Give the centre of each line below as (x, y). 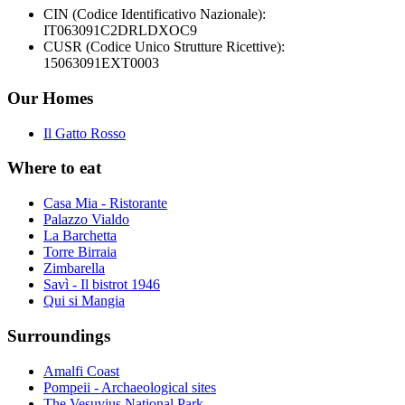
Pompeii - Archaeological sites (130, 387)
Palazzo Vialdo (86, 220)
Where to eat (54, 168)
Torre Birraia (80, 252)
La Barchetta (80, 236)
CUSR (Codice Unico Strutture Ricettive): (164, 47)
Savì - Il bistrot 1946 (102, 285)
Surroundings (59, 335)
